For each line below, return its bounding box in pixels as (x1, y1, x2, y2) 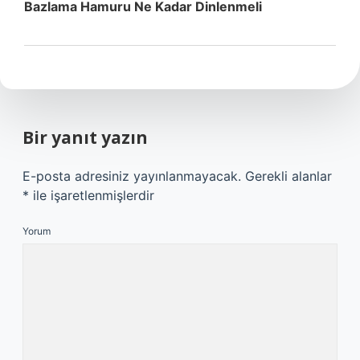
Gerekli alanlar (245, 168, 332, 184)
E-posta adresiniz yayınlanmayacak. (22, 168, 241, 184)
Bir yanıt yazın (22, 126, 148, 149)
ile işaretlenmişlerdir (29, 187, 154, 203)
